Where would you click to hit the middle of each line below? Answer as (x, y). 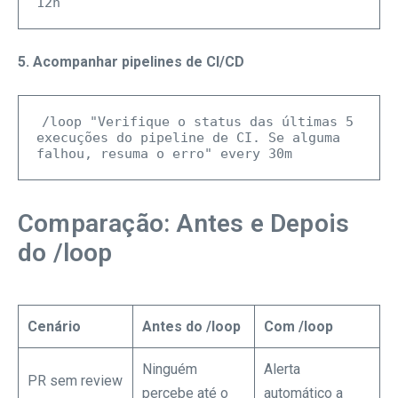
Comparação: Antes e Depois (184, 223)
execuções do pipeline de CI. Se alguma (188, 137)
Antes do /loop (191, 326)
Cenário (54, 326)
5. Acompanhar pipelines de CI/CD (131, 61)
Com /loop (298, 326)
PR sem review (75, 380)
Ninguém (170, 369)
